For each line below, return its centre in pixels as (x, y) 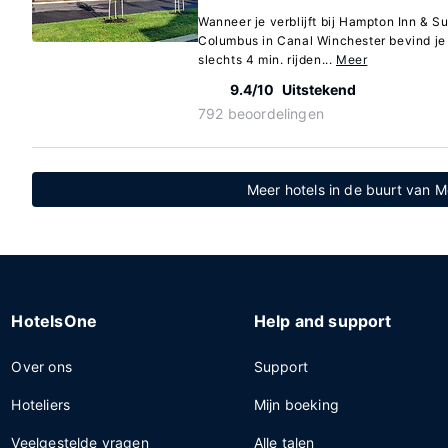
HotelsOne (54, 321)
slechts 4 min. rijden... (267, 59)
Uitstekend (319, 89)
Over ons (41, 366)
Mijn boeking (296, 404)
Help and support (322, 321)
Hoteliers (41, 404)
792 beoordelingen (261, 113)
